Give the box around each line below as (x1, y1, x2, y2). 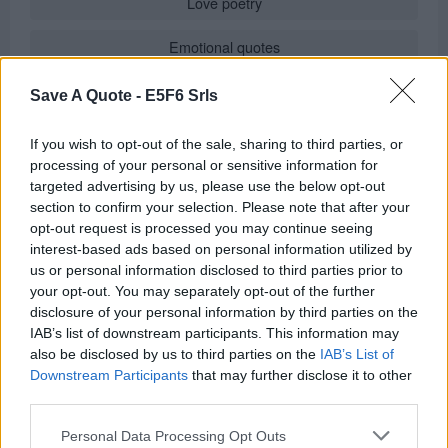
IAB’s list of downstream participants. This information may (30, 325, 399, 341)
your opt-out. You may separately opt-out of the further (30, 283, 375, 299)
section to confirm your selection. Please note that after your (30, 199, 410, 215)
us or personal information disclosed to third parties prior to (30, 262, 403, 278)
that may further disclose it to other (188, 367, 412, 383)
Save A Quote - (30, 87, 145, 104)
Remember (286, 421, 347, 439)
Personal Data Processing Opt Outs (61, 427, 286, 444)
